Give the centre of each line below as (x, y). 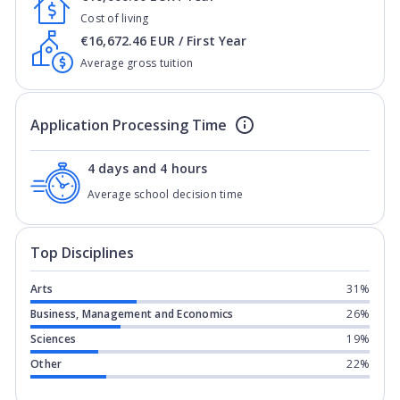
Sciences (53, 339)
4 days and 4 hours (148, 168)
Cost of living (115, 18)
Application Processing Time (129, 125)
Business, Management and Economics (132, 314)
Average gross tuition (137, 63)
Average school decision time (165, 194)
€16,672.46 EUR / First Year (164, 41)
